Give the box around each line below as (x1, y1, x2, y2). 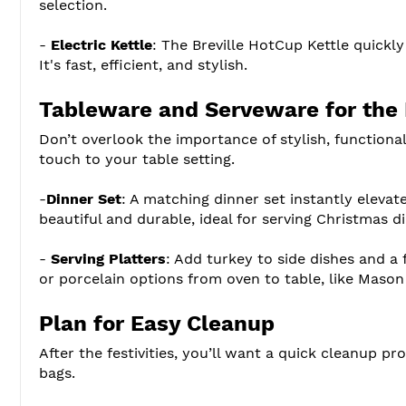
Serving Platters (51, 249, 166, 267)
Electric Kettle (51, 35, 152, 53)
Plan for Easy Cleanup (39, 310, 275, 336)
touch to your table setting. (39, 150, 235, 168)
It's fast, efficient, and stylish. (39, 55, 247, 73)
